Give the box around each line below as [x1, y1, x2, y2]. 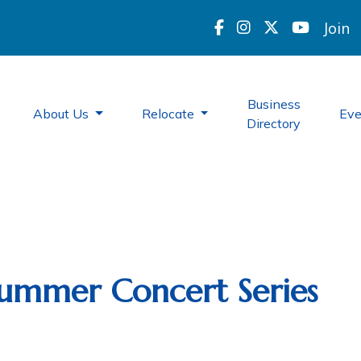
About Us [33, 106, 92, 122]
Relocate [141, 106, 197, 122]
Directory [247, 115, 301, 131]
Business [247, 96, 301, 112]
